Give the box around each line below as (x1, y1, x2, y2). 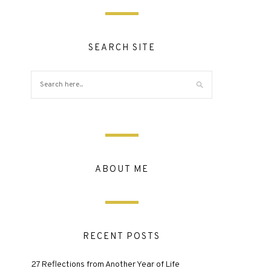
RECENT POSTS (83, 231, 160, 243)
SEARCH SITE (88, 42, 155, 54)
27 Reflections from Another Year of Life (31, 260, 180, 270)
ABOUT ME (94, 164, 149, 175)
